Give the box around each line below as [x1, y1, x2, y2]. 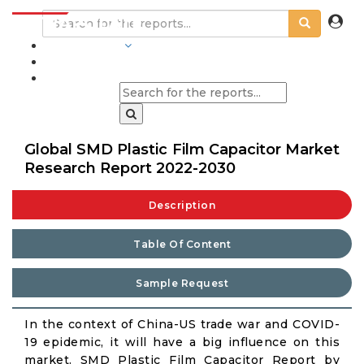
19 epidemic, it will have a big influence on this [24, 335, 340, 349]
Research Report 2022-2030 [24, 159, 236, 177]
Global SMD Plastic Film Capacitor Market [24, 141, 340, 158]
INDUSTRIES [45, 38, 121, 53]
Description [148, 199, 216, 211]
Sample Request [136, 277, 228, 289]
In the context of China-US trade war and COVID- [24, 317, 340, 331]
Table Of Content [133, 238, 231, 250]
